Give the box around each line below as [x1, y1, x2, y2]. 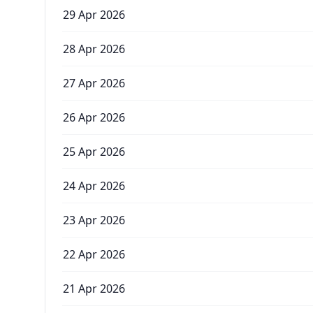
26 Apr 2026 [63, 110, 125, 125]
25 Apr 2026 [63, 144, 125, 159]
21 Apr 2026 [63, 281, 125, 296]
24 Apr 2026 [63, 178, 125, 194]
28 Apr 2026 [63, 41, 125, 57]
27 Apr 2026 [63, 75, 125, 91]
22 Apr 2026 [63, 247, 125, 262]
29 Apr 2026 [63, 7, 125, 22]
